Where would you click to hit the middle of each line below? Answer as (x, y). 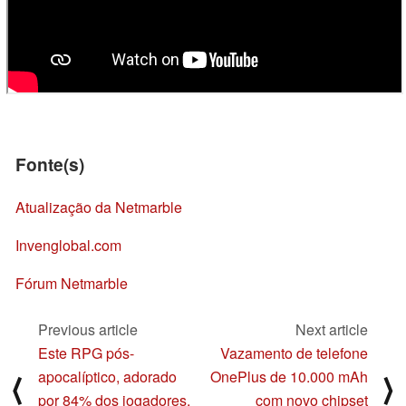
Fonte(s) (50, 164)
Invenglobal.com (68, 246)
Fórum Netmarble (72, 284)
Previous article (88, 329)
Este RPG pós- (86, 353)
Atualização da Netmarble (99, 208)
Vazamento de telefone (294, 353)
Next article (332, 329)
